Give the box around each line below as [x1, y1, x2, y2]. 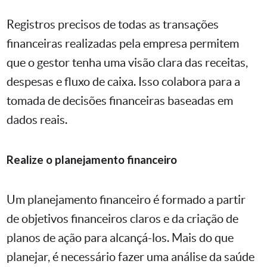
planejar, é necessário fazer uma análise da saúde [7, 250, 254, 264]
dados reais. [7, 113, 67, 127]
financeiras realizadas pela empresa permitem [7, 37, 239, 51]
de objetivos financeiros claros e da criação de [7, 212, 238, 226]
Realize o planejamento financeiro [7, 153, 177, 167]
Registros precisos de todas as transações [7, 18, 219, 32]
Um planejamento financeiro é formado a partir [7, 193, 246, 207]
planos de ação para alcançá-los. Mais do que [7, 231, 234, 245]
